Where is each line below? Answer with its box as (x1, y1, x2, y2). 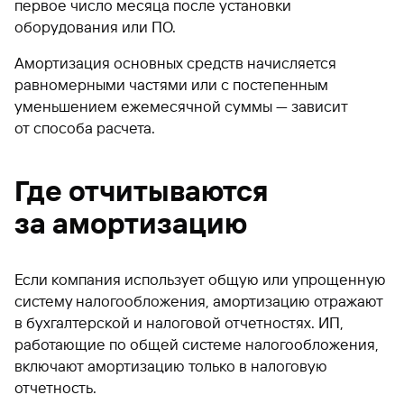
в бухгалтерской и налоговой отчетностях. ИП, (14, 313, 344, 332)
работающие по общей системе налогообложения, (14, 335, 379, 353)
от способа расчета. (14, 118, 155, 137)
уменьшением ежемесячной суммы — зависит (14, 96, 348, 115)
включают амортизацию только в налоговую (14, 356, 327, 375)
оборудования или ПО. (14, 17, 176, 36)
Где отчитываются (14, 173, 268, 208)
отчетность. (14, 378, 96, 397)
